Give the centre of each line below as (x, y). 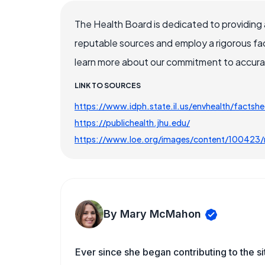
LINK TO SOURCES (108, 85)
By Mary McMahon (152, 214)
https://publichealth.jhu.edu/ (132, 122)
